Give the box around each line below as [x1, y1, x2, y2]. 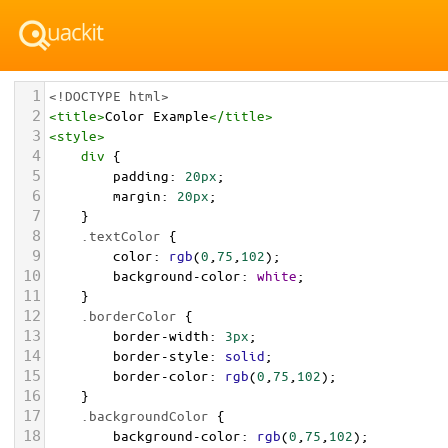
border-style [113, 347, 209, 364]
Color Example [105, 107, 209, 124]
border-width [113, 327, 209, 344]
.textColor [81, 227, 161, 244]
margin [113, 187, 161, 204]
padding [113, 167, 169, 184]
